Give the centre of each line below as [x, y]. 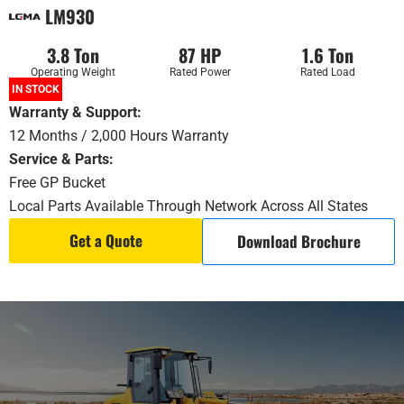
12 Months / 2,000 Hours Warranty [119, 136]
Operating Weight [73, 72]
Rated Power [200, 72]
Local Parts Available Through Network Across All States [188, 206]
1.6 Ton [327, 55]
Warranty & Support [73, 112]
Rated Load [327, 72]
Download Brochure [298, 241]
